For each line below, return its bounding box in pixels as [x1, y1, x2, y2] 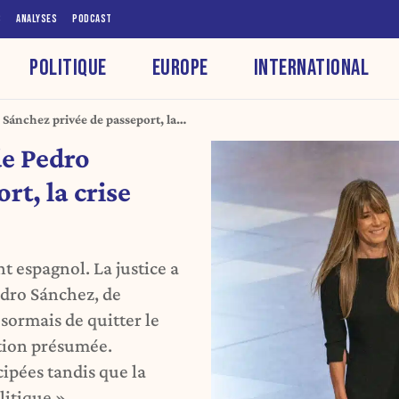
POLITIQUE [29, 53, 107, 82]
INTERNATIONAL [253, 53, 370, 82]
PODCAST [72, 12, 112, 26]
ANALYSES [16, 12, 57, 26]
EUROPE [151, 53, 208, 82]
